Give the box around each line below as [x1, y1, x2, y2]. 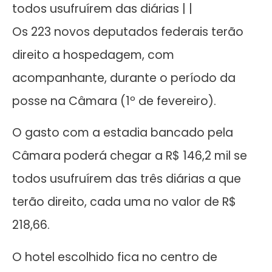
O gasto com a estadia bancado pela [12, 124, 233, 141]
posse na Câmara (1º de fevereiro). [12, 92, 216, 109]
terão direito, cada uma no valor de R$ [12, 194, 236, 211]
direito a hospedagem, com [12, 46, 174, 63]
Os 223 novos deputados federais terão [12, 23, 243, 40]
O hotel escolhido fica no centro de [12, 248, 217, 265]
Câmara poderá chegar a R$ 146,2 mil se [12, 148, 247, 165]
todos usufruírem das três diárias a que [12, 171, 241, 188]
